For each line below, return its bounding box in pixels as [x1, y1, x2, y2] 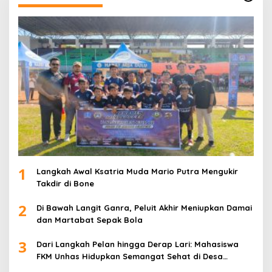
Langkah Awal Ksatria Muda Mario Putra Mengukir [36, 166, 238, 176]
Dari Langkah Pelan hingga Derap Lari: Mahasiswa [36, 239, 239, 249]
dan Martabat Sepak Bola [36, 214, 143, 225]
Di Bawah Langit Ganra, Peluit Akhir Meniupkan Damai [36, 202, 252, 212]
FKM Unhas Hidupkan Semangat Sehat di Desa [36, 251, 223, 261]
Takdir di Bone [36, 178, 94, 188]
